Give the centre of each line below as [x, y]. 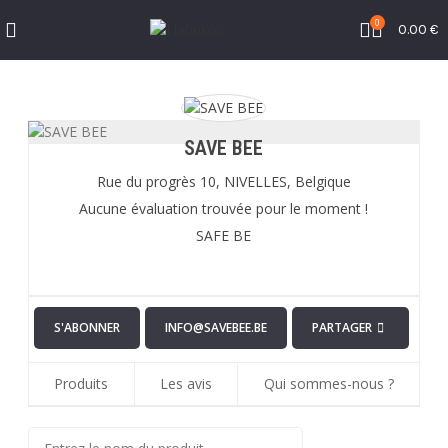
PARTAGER [341, 328]
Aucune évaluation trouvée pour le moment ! [224, 209]
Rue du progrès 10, [158, 182]
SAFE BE [224, 236]
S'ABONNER [86, 328]
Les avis [185, 384]
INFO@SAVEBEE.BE [215, 328]
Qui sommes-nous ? [328, 384]
